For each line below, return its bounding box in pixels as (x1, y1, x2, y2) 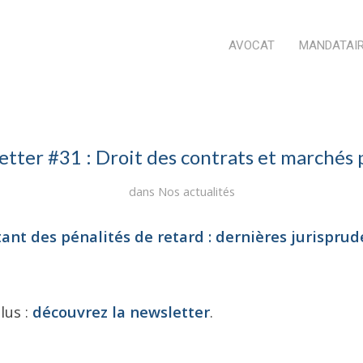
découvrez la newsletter (32, 301, 210, 322)
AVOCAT (228, 38, 275, 53)
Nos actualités (157, 183, 235, 199)
